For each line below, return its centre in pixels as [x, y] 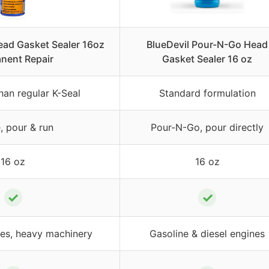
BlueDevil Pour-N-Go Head [207, 44]
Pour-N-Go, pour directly [207, 127]
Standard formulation [207, 93]
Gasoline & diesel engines [207, 233]
